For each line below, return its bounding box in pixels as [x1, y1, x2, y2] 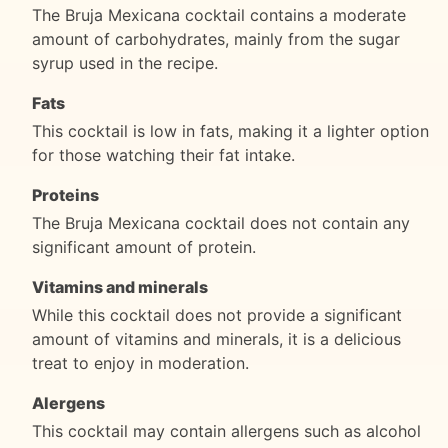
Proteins [32, 184, 99, 205]
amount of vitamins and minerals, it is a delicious [32, 328, 401, 349]
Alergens [32, 392, 105, 413]
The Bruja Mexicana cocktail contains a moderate [32, 4, 406, 25]
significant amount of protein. [32, 236, 256, 257]
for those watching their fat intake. [32, 144, 295, 165]
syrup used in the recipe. [32, 52, 218, 73]
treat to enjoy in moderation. [32, 352, 249, 373]
